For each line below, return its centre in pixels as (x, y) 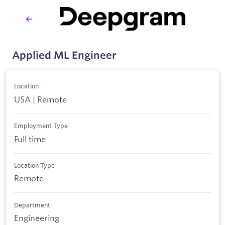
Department (32, 205)
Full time (30, 139)
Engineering (37, 218)
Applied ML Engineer (64, 55)
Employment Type (41, 126)
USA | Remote (40, 99)
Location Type (34, 165)
